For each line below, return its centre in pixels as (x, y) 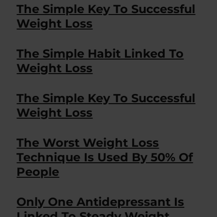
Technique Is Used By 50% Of (105, 157)
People (38, 172)
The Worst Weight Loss (88, 143)
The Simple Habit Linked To (100, 54)
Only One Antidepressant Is (101, 202)
